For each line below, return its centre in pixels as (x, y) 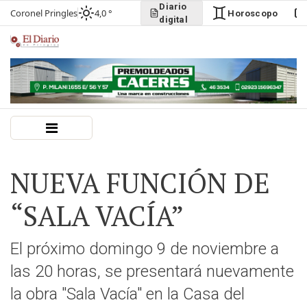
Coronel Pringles (44, 13)
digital (173, 20)
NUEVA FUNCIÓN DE (140, 183)
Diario (173, 7)
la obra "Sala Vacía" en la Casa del (127, 294)
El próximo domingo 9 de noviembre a (145, 249)
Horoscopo (253, 13)
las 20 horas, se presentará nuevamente (152, 271)
